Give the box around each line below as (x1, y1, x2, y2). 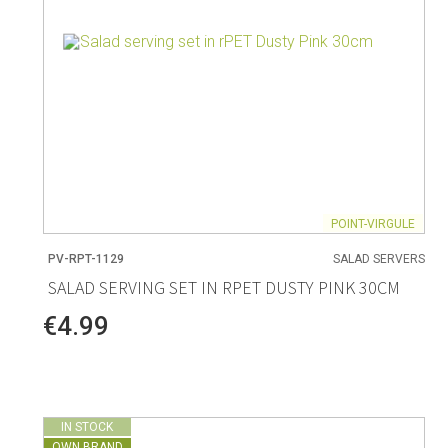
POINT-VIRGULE (331, 216, 416, 231)
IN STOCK (61, 420, 114, 435)
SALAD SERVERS (333, 252, 426, 267)
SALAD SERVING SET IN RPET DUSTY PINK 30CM (47, 276, 400, 299)
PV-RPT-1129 (47, 252, 124, 267)
